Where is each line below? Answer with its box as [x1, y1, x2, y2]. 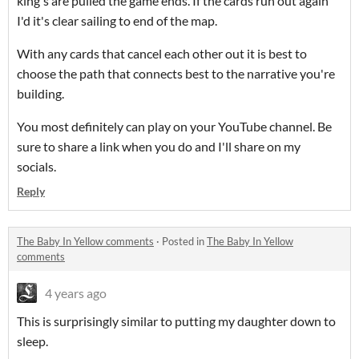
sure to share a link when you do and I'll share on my [17, 138, 301, 154]
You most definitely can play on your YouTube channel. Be [17, 118, 332, 134]
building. [17, 85, 67, 101]
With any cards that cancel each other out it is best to [17, 45, 307, 61]
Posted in [162, 234, 207, 248]
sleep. [17, 333, 48, 349]
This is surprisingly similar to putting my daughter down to [17, 313, 336, 329]
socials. [17, 158, 58, 174]
